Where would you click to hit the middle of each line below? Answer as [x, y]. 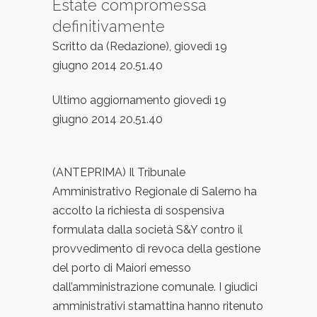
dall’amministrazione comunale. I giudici [155, 287]
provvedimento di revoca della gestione [156, 249]
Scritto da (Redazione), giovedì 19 [140, 47]
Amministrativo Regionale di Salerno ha [155, 192]
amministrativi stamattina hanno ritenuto [158, 306]
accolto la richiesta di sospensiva [138, 211]
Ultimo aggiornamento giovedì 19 [139, 100]
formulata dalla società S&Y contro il [148, 230]
